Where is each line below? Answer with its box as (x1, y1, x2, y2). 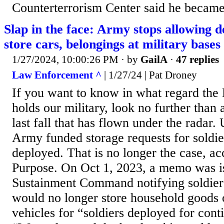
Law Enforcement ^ (12, 69, 101, 81)
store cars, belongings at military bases (4, 36, 220, 51)
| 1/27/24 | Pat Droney (101, 69, 197, 81)
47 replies (176, 53, 219, 65)
